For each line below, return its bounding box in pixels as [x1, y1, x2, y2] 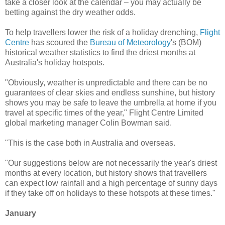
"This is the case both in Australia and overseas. [5, 138, 175, 147]
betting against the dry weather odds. [5, 8, 136, 17]
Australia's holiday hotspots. [5, 58, 104, 67]
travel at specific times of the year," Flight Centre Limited [5, 108, 203, 117]
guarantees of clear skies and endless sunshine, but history [5, 88, 215, 97]
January [5, 208, 36, 217]
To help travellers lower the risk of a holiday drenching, [5, 28, 200, 37]
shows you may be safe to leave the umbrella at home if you [5, 98, 216, 107]
